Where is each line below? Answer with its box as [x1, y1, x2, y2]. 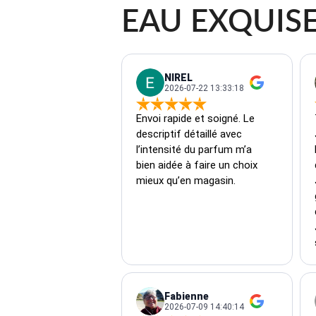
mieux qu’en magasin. [136, 174, 236, 187]
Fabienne [164, 290, 209, 302]
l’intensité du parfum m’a [136, 142, 255, 156]
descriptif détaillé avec [136, 127, 245, 140]
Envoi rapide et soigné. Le [136, 111, 257, 125]
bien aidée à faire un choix [136, 158, 260, 171]
